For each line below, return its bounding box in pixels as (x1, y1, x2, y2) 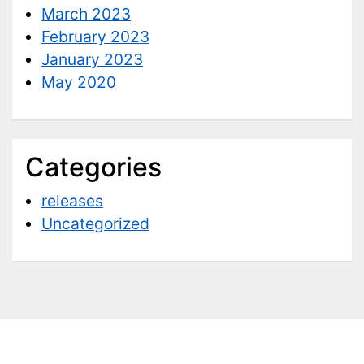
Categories (25, 150, 162, 183)
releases (41, 190, 103, 210)
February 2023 (41, 26, 149, 46)
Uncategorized (41, 213, 149, 233)
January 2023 (41, 49, 143, 69)
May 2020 (41, 71, 116, 92)
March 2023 (41, 3, 131, 24)
